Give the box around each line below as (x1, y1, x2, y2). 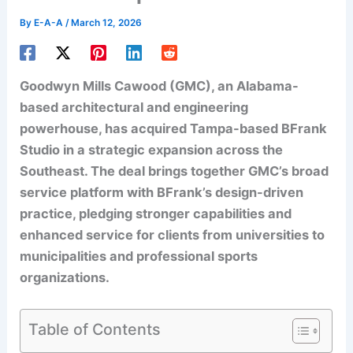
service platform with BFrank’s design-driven (20, 184, 304, 201)
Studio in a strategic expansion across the (20, 142, 284, 158)
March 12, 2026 (71, 17, 143, 28)
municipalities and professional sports (20, 248, 258, 265)
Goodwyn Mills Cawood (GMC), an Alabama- (20, 78, 299, 95)
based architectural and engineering (20, 99, 249, 116)
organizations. (20, 269, 110, 286)
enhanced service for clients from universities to (20, 227, 325, 243)
